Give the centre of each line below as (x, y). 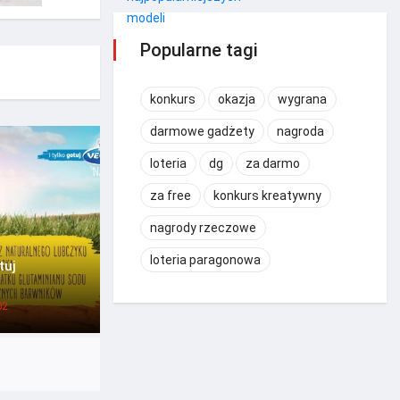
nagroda (300, 131)
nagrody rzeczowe (203, 227)
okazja (237, 99)
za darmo (273, 163)
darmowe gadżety (202, 131)
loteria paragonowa (205, 259)
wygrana (302, 99)
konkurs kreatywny (267, 195)
